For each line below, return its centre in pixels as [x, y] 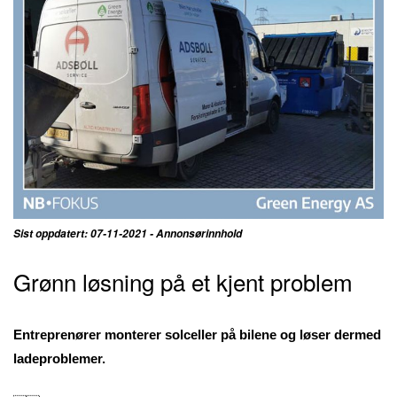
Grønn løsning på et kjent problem [183, 281]
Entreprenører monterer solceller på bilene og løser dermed [197, 334]
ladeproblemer [58, 358]
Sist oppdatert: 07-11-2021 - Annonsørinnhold [129, 233]
